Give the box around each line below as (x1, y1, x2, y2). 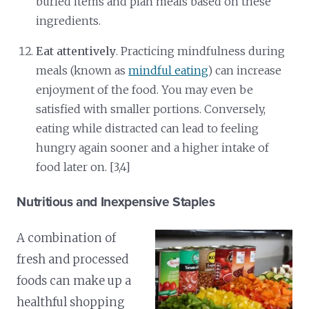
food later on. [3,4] (36, 159, 131, 174)
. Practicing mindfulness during (116, 43, 286, 58)
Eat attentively (36, 43, 117, 58)
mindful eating (128, 63, 208, 77)
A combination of (17, 230, 117, 246)
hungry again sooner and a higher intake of (36, 140, 270, 154)
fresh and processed (17, 251, 129, 267)
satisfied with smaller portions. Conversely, (36, 101, 266, 116)
